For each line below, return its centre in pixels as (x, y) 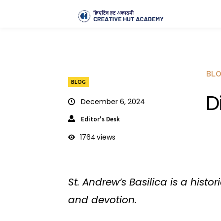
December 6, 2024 (113, 101)
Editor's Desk (100, 119)
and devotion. (102, 200)
